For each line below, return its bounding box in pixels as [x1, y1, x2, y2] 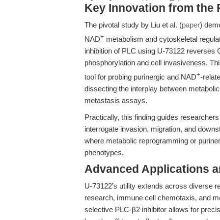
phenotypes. [84, 148, 124, 157]
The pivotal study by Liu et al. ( [84, 21, 182, 29]
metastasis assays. [84, 96, 147, 105]
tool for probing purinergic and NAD [84, 73, 196, 81]
